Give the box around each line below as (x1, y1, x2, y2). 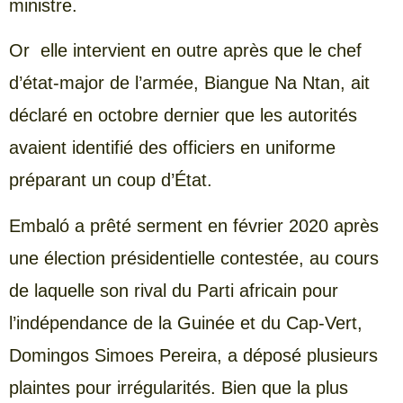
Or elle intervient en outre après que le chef (9, 40, 362, 61)
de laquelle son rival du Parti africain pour (9, 280, 338, 300)
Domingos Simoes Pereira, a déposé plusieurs (9, 345, 378, 365)
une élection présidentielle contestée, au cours (9, 247, 379, 268)
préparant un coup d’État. (9, 170, 212, 191)
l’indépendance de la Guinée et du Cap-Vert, (9, 312, 363, 333)
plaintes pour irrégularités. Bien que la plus (9, 377, 348, 398)
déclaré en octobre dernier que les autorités (9, 105, 357, 126)
